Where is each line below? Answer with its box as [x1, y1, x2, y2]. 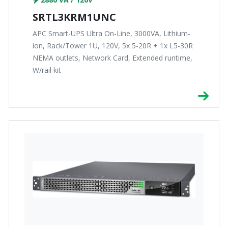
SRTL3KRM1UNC [33, 10, 116, 24]
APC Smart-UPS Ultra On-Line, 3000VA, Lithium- [33, 28, 190, 39]
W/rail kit [33, 65, 61, 75]
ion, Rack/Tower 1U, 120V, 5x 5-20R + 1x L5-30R [33, 41, 193, 51]
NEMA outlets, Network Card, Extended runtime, [33, 53, 192, 63]
